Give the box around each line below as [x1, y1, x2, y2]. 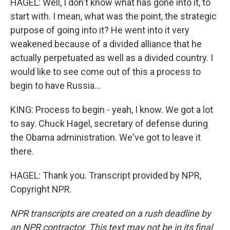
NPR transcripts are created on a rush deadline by [10, 208, 211, 219]
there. [10, 146, 34, 157]
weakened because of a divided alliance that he [10, 39, 202, 49]
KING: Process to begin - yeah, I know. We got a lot [10, 104, 213, 115]
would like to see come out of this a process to [10, 66, 201, 77]
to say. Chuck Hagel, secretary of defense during [10, 118, 208, 129]
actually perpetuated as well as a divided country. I [10, 52, 213, 63]
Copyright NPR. [10, 184, 72, 195]
